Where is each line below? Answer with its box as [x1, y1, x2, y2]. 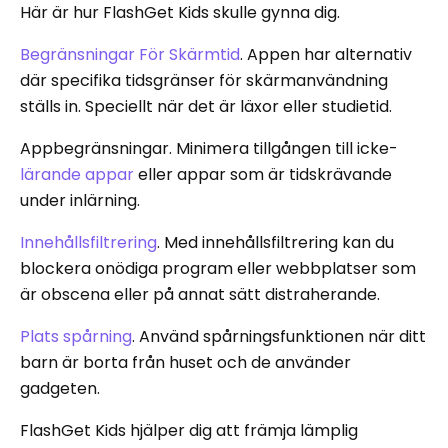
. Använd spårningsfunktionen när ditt [132, 324, 426, 348]
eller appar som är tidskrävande [134, 162, 392, 186]
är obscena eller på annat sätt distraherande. [20, 282, 380, 306]
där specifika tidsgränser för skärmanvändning [20, 68, 388, 92]
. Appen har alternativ [240, 42, 412, 66]
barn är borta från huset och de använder [20, 350, 351, 374]
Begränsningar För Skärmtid [20, 42, 240, 66]
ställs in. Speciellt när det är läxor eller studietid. [20, 94, 392, 118]
